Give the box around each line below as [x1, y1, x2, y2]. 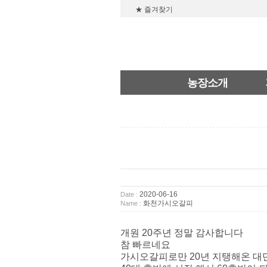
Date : [120, 190, 138, 198]
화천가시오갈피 [141, 198, 193, 207]
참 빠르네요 [120, 239, 170, 250]
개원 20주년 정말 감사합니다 [120, 227, 243, 238]
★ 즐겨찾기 [135, 5, 173, 14]
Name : [120, 199, 141, 207]
